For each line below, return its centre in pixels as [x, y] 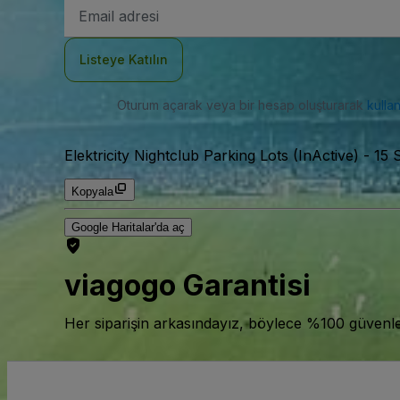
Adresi [96, 33]
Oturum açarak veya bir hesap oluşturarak [242, 105]
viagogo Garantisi [187, 286]
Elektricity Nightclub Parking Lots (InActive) [212, 155]
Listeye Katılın [124, 59]
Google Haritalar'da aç [128, 227]
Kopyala [92, 192]
